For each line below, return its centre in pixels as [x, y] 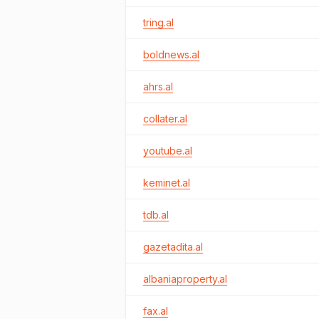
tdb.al [156, 215]
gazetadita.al [173, 247]
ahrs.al [158, 87]
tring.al [158, 22]
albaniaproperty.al [185, 279]
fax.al [156, 311]
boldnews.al [171, 54]
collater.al [165, 119]
